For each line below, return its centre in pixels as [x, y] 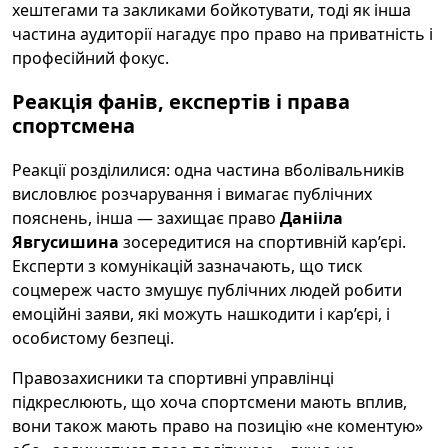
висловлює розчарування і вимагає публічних [192, 194]
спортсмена [73, 125]
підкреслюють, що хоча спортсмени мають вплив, [209, 402]
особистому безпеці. [93, 338]
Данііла [311, 218]
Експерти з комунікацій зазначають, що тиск [187, 266]
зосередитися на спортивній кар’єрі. [262, 242]
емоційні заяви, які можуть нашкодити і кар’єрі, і [201, 314]
